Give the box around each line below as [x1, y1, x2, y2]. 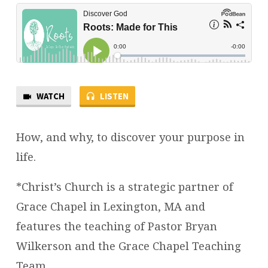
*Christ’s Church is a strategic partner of [16, 178, 233, 194]
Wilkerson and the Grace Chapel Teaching [16, 237, 241, 253]
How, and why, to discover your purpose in [16, 129, 245, 145]
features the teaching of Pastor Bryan [16, 218, 217, 233]
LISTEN [98, 90, 129, 102]
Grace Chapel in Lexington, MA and [16, 198, 205, 214]
